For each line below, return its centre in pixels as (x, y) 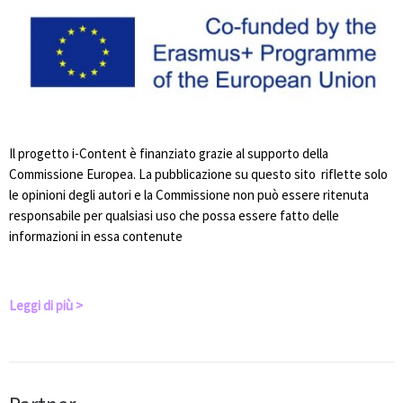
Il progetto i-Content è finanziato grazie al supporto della (169, 153)
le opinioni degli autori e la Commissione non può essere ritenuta (189, 194)
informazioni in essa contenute (96, 236)
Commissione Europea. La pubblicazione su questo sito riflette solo (198, 174)
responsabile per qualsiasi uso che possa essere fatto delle (174, 215)
